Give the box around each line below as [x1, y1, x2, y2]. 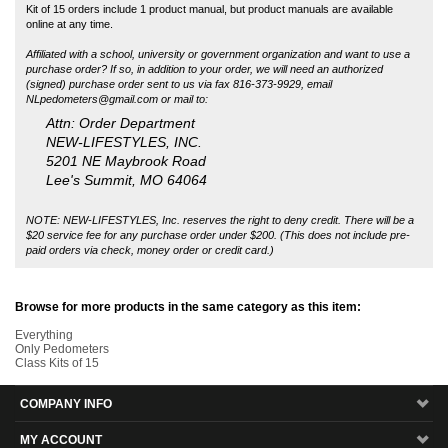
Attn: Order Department [46, 32, 195, 47]
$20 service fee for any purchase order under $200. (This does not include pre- [26, 144, 410, 157]
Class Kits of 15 [15, 271, 99, 286]
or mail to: [158, 8, 208, 21]
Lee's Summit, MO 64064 [46, 89, 207, 104]
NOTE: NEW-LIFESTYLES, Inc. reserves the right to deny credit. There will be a [26, 129, 414, 142]
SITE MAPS [20, 384, 84, 399]
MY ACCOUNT [20, 348, 102, 363]
